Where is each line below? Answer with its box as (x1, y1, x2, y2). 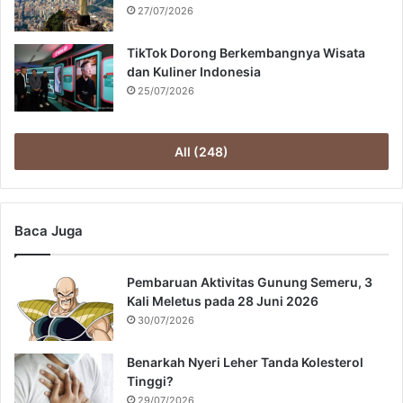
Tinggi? (127, 373, 174, 389)
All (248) (175, 144, 228, 159)
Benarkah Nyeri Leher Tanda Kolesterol (127, 354, 363, 370)
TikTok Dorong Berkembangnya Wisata (127, 45, 365, 60)
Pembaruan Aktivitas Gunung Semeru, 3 (127, 274, 372, 290)
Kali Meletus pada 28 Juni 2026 (127, 293, 318, 309)
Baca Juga (14, 222, 83, 239)
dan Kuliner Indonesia (127, 64, 261, 79)
